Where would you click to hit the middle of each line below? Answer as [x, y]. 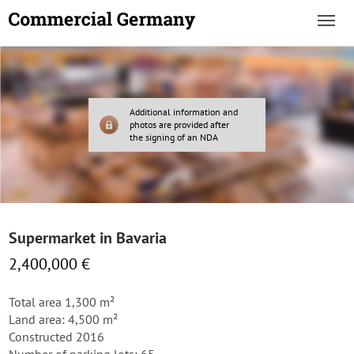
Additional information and [184, 112]
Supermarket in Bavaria [88, 238]
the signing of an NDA [174, 137]
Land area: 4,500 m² [63, 319]
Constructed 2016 [56, 337]
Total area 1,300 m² [62, 302]
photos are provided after [179, 124]
